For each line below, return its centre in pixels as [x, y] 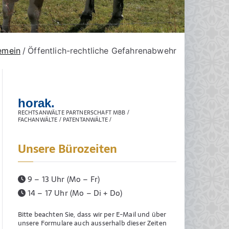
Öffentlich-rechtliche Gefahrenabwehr [102, 51]
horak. [36, 103]
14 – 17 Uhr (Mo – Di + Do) [74, 193]
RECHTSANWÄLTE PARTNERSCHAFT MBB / [73, 112]
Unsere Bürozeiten [67, 149]
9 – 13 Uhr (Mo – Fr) [63, 179]
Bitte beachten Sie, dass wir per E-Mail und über [92, 215]
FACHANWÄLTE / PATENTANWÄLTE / [65, 119]
